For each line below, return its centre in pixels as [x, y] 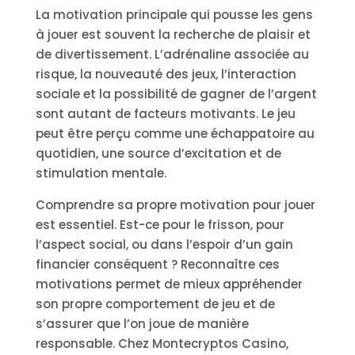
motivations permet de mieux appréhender [169, 284]
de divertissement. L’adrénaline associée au [172, 54]
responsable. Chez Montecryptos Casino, [162, 344]
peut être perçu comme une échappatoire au [175, 134]
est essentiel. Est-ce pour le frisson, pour [160, 225]
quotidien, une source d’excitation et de [158, 153]
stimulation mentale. [101, 173]
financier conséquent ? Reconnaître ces [157, 264]
